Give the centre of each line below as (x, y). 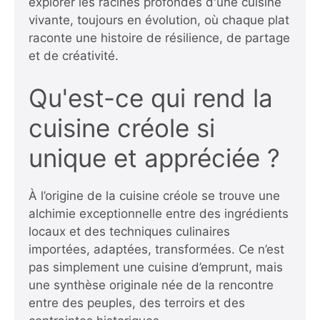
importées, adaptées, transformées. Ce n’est (156, 249)
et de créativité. (74, 55)
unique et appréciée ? (154, 158)
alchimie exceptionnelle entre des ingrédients (159, 214)
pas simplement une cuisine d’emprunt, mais (156, 267)
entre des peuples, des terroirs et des (137, 303)
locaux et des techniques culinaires (129, 231)
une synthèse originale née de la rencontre (151, 285)
